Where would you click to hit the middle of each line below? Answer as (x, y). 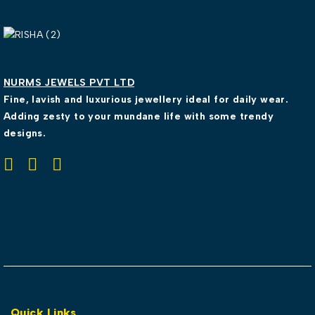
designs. (25, 133)
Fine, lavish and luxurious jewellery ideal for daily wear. (146, 99)
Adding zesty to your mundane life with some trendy (139, 116)
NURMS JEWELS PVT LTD (69, 82)
